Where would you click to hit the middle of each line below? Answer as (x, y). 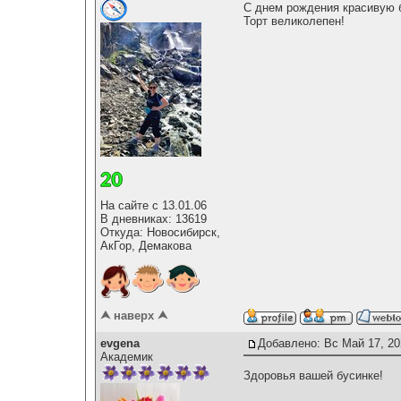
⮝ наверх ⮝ (134, 316)
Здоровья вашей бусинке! (313, 375)
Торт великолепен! (294, 21)
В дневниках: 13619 (154, 218)
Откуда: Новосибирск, (160, 232)
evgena (120, 344)
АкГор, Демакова (146, 245)
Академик (127, 357)
